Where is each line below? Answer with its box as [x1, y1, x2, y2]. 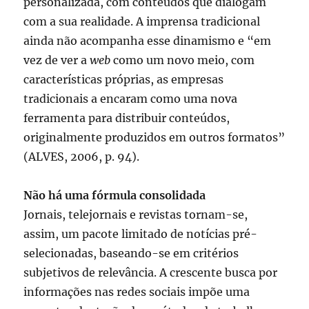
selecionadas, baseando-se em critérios [23, 246, 239, 261]
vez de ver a [23, 53, 90, 68]
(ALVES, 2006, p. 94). [23, 150, 140, 164]
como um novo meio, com [110, 53, 255, 68]
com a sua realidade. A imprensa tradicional [23, 14, 261, 29]
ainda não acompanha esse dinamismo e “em [23, 34, 272, 48]
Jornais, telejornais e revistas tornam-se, [23, 208, 248, 222]
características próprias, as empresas [23, 72, 224, 87]
